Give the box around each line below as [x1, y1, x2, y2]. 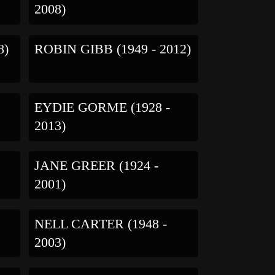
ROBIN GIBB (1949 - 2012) [34, 42, 191, 57]
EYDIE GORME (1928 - [34, 100, 170, 115]
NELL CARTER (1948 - [34, 217, 167, 232]
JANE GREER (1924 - [34, 158, 158, 174]
